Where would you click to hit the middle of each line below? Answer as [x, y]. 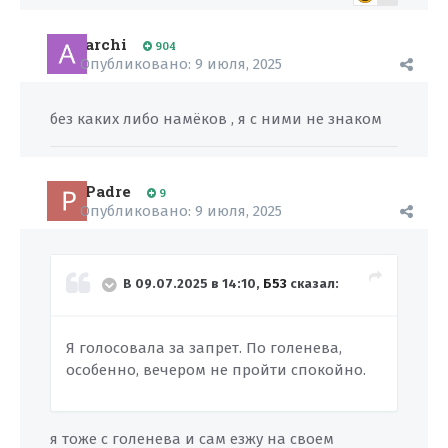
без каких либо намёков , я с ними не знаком [216, 119]
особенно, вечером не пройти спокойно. [216, 370]
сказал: [313, 284]
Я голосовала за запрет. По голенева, [204, 348]
